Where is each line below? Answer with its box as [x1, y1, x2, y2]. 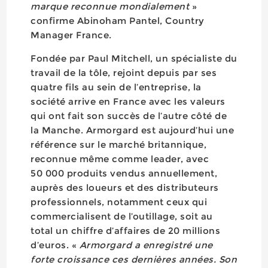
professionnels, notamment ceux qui [31, 196, 208, 208]
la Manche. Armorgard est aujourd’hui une [31, 124, 234, 136]
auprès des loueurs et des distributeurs [31, 182, 219, 193]
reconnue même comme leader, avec [31, 153, 209, 165]
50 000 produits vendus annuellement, [31, 167, 218, 179]
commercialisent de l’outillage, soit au [31, 211, 213, 222]
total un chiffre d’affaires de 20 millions [31, 225, 221, 236]
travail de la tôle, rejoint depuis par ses [31, 67, 217, 78]
